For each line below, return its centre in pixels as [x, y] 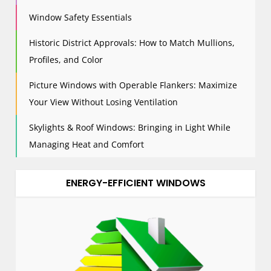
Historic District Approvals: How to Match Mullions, [132, 42]
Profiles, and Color [66, 59]
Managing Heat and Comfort [87, 144]
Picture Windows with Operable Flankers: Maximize [133, 85]
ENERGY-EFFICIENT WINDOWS [135, 183]
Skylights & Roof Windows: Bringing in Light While [130, 127]
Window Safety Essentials [81, 17]
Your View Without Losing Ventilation [104, 102]
